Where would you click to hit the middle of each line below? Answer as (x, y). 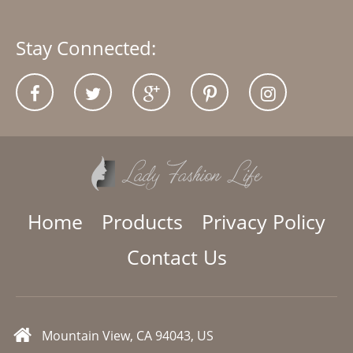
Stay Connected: (86, 48)
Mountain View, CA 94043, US (128, 336)
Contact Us (176, 257)
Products (142, 222)
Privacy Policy (264, 222)
